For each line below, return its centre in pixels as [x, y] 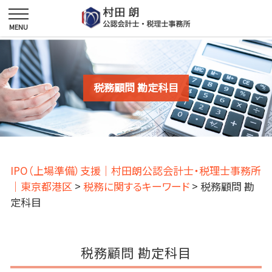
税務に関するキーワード [136, 186]
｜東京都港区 [41, 186]
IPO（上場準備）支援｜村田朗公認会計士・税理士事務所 [136, 170]
